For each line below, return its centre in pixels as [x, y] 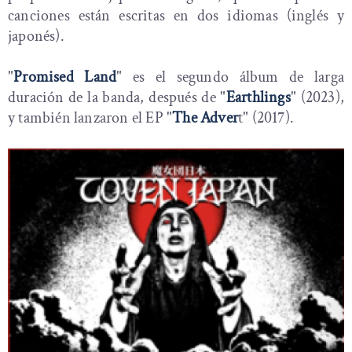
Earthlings [258, 98]
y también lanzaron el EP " [90, 118]
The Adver [205, 118]
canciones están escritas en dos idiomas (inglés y [176, 16]
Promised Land [65, 77]
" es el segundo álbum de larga [230, 77]
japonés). [36, 37]
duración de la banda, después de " [117, 98]
